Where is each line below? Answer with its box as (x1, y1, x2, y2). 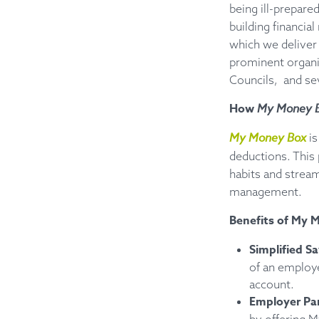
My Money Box (229, 130, 306, 145)
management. (229, 184, 302, 199)
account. (249, 277, 294, 291)
